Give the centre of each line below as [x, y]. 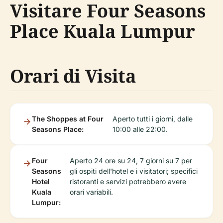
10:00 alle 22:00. [140, 129]
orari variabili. [91, 192]
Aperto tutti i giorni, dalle [152, 119]
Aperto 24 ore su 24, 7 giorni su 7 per [131, 161]
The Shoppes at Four [68, 119]
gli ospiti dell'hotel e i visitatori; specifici [133, 171]
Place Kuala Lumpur [103, 31]
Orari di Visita [73, 76]
